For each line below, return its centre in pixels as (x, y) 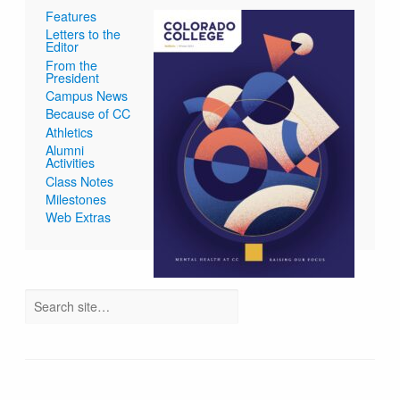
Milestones (76, 200)
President (73, 77)
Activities (71, 163)
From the (72, 65)
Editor (62, 47)
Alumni (65, 150)
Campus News (87, 96)
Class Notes (80, 181)
